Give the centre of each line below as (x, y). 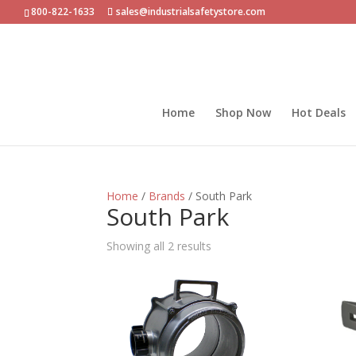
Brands (167, 196)
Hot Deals (319, 112)
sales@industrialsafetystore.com (191, 12)
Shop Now (243, 112)
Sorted (228, 245)
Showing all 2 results (159, 246)
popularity (236, 282)
